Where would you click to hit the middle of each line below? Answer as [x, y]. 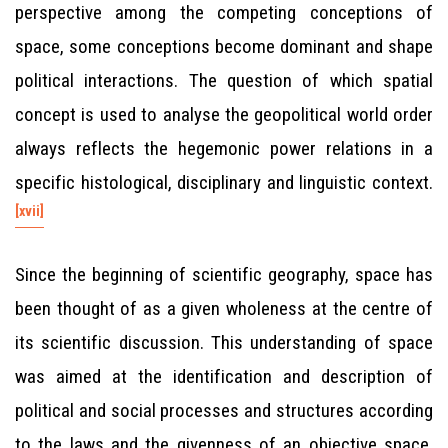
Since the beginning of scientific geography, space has [224, 274]
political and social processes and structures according [224, 410]
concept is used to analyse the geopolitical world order [224, 114]
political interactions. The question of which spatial [224, 80]
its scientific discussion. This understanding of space [224, 342]
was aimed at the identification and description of [224, 376]
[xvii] [29, 210]
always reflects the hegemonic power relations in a [224, 148]
